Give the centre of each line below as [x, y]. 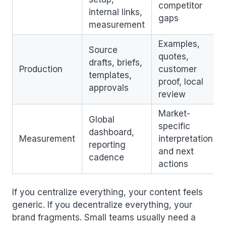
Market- [174, 113]
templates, [110, 75]
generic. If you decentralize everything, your [102, 205]
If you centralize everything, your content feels [107, 192]
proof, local [181, 81]
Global [102, 119]
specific [174, 126]
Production [41, 69]
